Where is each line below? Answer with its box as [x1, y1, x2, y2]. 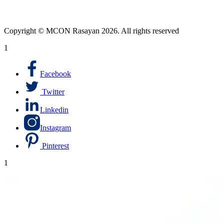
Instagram [40, 123, 71, 132]
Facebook [40, 69, 71, 78]
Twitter [42, 87, 64, 96]
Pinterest [42, 141, 69, 150]
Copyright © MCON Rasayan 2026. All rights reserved [4, 26, 179, 35]
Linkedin [40, 105, 68, 114]
